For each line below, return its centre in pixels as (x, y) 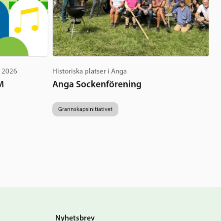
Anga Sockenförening (97, 84)
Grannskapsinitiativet (85, 109)
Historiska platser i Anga (90, 71)
